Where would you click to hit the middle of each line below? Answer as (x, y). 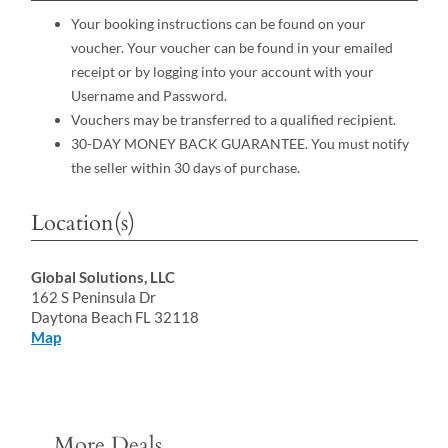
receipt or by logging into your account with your (222, 71)
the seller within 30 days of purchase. (185, 167)
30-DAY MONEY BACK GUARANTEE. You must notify (239, 143)
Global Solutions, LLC (103, 276)
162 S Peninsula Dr (93, 296)
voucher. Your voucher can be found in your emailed (231, 47)
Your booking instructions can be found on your (218, 23)
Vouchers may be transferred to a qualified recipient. (233, 119)
